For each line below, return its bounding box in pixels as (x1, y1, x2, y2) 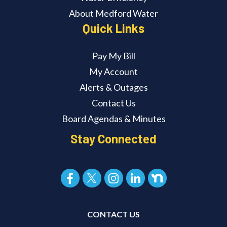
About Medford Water (69, 8, 158, 19)
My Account (89, 66, 138, 78)
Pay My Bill (92, 50, 135, 62)
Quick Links (83, 21, 144, 36)
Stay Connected (70, 131, 157, 146)
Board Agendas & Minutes (61, 113, 166, 125)
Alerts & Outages (79, 82, 148, 93)
